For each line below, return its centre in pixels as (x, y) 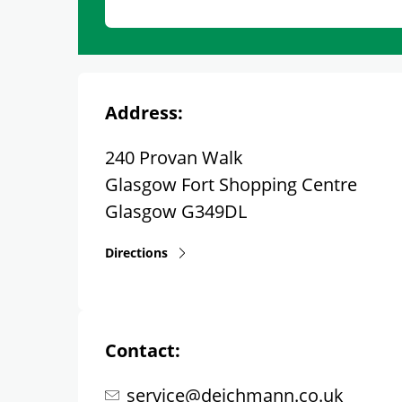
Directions (136, 253)
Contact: (143, 350)
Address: (144, 113)
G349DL (214, 211)
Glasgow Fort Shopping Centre (231, 184)
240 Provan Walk (174, 157)
